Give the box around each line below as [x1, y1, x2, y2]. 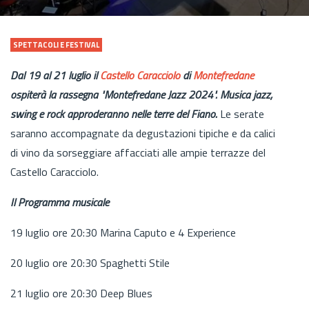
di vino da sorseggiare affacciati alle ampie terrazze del [10, 143, 266, 161]
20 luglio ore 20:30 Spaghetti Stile [10, 254, 170, 271]
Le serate [217, 105, 264, 122]
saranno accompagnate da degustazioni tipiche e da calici [10, 124, 275, 141]
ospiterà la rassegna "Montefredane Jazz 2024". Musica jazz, [10, 86, 272, 103]
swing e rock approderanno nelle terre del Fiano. [10, 105, 217, 122]
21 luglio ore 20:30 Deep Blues [10, 284, 152, 301]
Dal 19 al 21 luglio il [10, 66, 100, 83]
